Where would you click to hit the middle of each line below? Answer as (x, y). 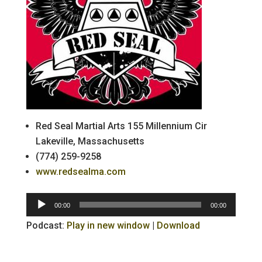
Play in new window (108, 225)
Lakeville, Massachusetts (90, 141)
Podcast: (46, 225)
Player (39, 220)
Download (178, 225)
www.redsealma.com (80, 171)
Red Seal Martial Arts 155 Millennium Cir (121, 126)
